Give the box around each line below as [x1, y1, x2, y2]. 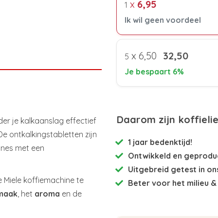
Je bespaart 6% [125, 66, 184, 76]
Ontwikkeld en [128, 150, 184, 161]
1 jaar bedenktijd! [128, 137, 192, 147]
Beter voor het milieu [128, 178, 209, 188]
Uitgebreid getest [128, 164, 197, 174]
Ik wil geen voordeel [125, 15, 201, 25]
